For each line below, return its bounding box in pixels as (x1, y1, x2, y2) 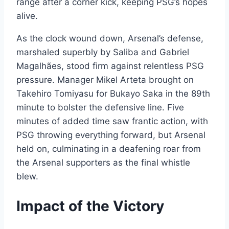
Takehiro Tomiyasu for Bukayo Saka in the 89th (16, 88, 210, 99)
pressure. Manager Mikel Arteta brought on (16, 74, 194, 85)
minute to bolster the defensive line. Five (16, 102, 184, 112)
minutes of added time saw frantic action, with (16, 116, 208, 126)
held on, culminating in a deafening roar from (16, 143, 201, 154)
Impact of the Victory (16, 197, 164, 215)
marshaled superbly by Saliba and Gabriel (16, 47, 189, 57)
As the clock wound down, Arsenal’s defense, (16, 33, 203, 43)
